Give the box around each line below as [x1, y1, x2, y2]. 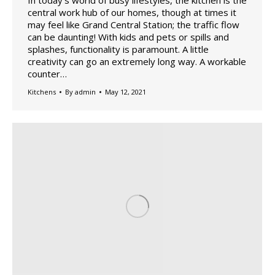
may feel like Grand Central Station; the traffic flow [28, 18, 239, 31]
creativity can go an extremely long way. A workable [28, 55, 246, 68]
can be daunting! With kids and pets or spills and [28, 30, 229, 43]
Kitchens [28, 87, 56, 96]
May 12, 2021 [105, 87, 146, 96]
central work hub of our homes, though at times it [28, 6, 236, 18]
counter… [28, 67, 67, 80]
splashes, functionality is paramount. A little [28, 42, 209, 55]
